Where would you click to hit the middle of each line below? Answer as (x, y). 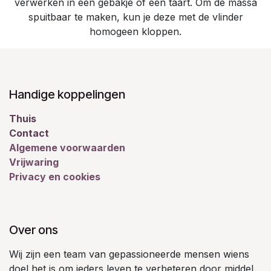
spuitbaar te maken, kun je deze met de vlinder (135, 17)
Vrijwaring (34, 162)
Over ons (34, 230)
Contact (29, 133)
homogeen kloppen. (135, 31)
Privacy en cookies (55, 176)
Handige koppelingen (67, 94)
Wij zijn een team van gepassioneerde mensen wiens (129, 254)
